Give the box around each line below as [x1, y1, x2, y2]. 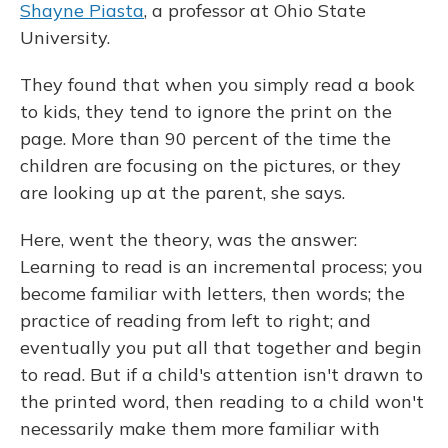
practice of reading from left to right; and [20, 309, 371, 333]
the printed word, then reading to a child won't [20, 390, 424, 414]
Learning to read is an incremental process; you [20, 255, 423, 279]
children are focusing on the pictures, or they [20, 154, 401, 178]
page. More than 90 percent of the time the [20, 127, 391, 151]
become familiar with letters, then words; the [20, 282, 405, 306]
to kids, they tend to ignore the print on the [20, 100, 392, 124]
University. [20, 26, 110, 50]
